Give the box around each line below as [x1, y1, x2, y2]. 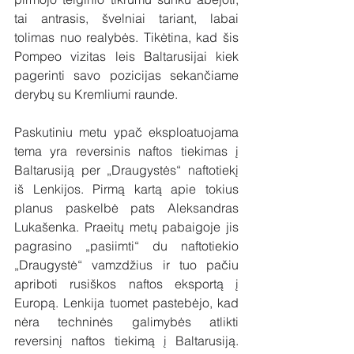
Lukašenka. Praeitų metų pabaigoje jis [14, 218, 239, 235]
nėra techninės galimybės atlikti [14, 313, 239, 330]
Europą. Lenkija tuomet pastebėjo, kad [14, 294, 239, 311]
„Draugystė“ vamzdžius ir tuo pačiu [14, 256, 239, 273]
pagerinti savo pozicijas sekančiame [14, 66, 239, 83]
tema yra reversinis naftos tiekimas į [14, 142, 239, 159]
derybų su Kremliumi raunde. [14, 85, 181, 102]
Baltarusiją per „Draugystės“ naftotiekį [14, 161, 239, 178]
